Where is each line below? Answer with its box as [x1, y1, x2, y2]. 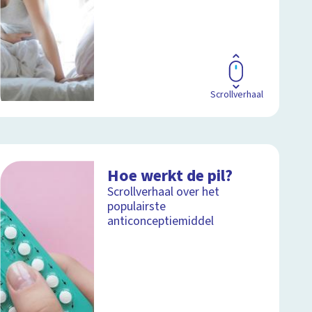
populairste [107, 197, 166, 215]
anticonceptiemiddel [107, 212, 214, 230]
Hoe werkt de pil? [107, 164, 233, 187]
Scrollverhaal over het [107, 182, 220, 201]
